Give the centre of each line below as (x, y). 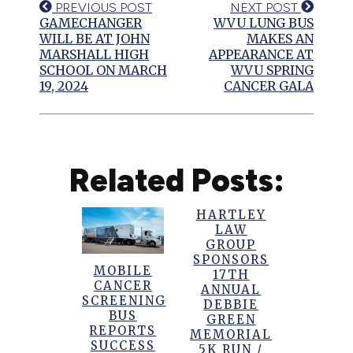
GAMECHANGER (91, 23)
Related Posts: (176, 181)
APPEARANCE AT (261, 55)
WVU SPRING (272, 71)
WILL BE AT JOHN (95, 39)
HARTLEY (231, 215)
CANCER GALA (269, 86)
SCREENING (124, 301)
